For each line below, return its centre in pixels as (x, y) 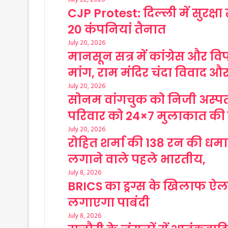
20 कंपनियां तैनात (117, 30)
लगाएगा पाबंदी (109, 203)
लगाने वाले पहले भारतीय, (137, 159)
